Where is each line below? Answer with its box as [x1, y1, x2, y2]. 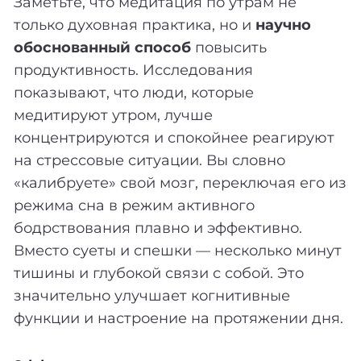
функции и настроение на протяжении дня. [14, 309, 343, 328]
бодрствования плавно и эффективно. [14, 219, 302, 238]
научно [255, 16, 311, 35]
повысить [191, 39, 267, 57]
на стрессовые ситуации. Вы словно [14, 151, 285, 170]
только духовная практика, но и [14, 16, 255, 35]
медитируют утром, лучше [14, 106, 213, 125]
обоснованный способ [14, 39, 191, 57]
